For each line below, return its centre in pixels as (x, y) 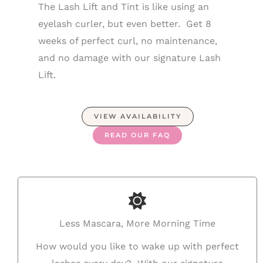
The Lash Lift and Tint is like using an (124, 7)
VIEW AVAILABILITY (137, 116)
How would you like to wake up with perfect (137, 246)
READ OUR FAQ (137, 135)
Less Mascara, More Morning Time (137, 223)
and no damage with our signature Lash (129, 58)
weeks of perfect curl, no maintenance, (128, 41)
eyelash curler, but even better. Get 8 (125, 24)
